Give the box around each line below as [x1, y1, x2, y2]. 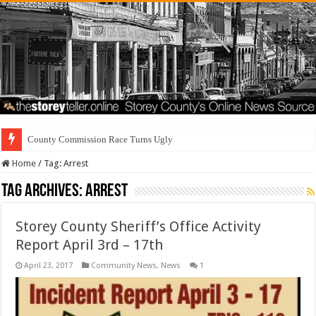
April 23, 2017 [24, 261, 73, 271]
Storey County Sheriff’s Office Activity [16, 218, 262, 236]
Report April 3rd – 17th [16, 236, 164, 254]
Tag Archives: [1, 182, 86, 202]
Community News [91, 261, 157, 271]
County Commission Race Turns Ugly [28, 134, 174, 145]
